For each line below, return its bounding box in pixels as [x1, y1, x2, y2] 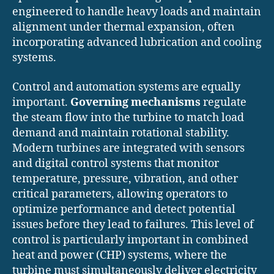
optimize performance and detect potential [12, 202, 235, 217]
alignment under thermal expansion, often [12, 20, 235, 35]
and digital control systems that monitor [12, 156, 219, 171]
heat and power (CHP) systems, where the [12, 248, 227, 262]
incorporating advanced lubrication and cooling [12, 35, 262, 50]
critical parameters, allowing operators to [12, 187, 228, 201]
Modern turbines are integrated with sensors [12, 141, 245, 155]
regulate [201, 95, 246, 109]
